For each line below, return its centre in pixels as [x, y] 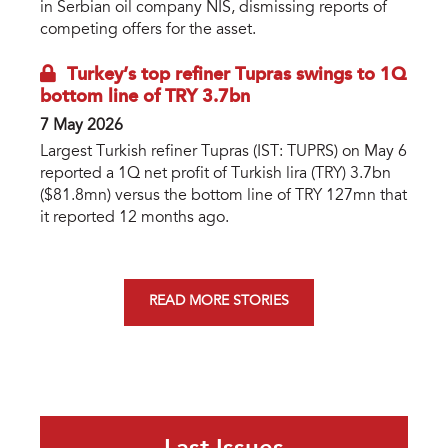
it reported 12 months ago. [134, 218]
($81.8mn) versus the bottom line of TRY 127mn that [223, 196]
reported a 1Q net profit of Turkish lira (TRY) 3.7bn [215, 174]
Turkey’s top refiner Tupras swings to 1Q [236, 75]
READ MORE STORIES [219, 302]
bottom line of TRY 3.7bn [145, 97]
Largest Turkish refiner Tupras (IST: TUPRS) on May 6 [223, 152]
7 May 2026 [81, 126]
